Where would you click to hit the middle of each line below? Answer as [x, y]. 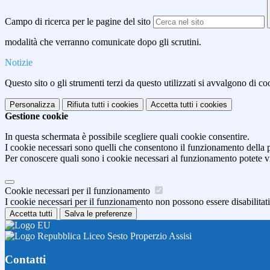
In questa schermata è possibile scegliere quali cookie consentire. [127, 137]
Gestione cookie [36, 116]
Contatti [25, 259]
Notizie [19, 63]
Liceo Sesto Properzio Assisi [136, 236]
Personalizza [32, 105]
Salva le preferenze [98, 214]
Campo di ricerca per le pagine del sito [78, 22]
